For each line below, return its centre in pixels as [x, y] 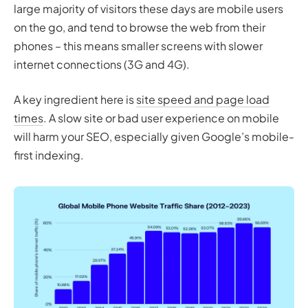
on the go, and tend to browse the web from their [140, 27]
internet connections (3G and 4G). [102, 64]
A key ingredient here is [75, 99]
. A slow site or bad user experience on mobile [161, 118]
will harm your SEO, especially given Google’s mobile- [154, 136]
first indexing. [49, 155]
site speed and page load [203, 99]
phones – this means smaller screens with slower [138, 45]
